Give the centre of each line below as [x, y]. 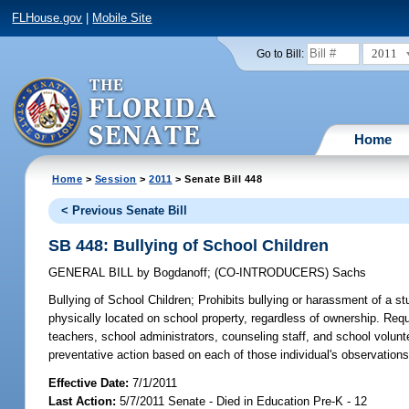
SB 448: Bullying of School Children [189, 245]
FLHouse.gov [47, 18]
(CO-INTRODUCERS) [274, 273]
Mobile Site [122, 18]
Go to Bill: [280, 53]
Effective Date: [91, 383]
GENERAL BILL [93, 273]
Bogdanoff [179, 273]
